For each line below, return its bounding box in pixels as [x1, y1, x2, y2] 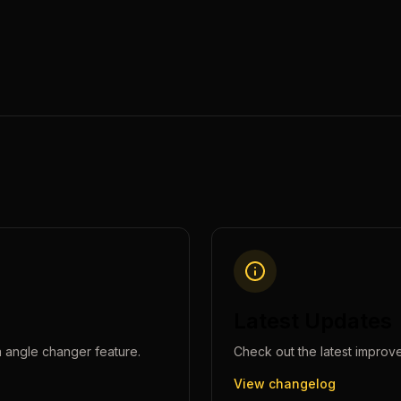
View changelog [234, 376, 336, 391]
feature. [91, 344, 141, 359]
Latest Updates [234, 308, 392, 334]
